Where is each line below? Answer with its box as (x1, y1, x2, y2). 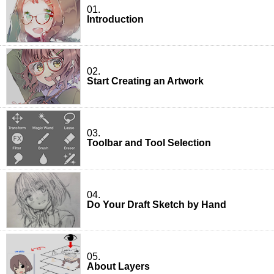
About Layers (87, 261, 150, 272)
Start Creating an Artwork (87, 75, 204, 86)
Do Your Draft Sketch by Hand (87, 199, 226, 210)
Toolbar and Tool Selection (87, 137, 211, 148)
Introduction (87, 13, 144, 24)
